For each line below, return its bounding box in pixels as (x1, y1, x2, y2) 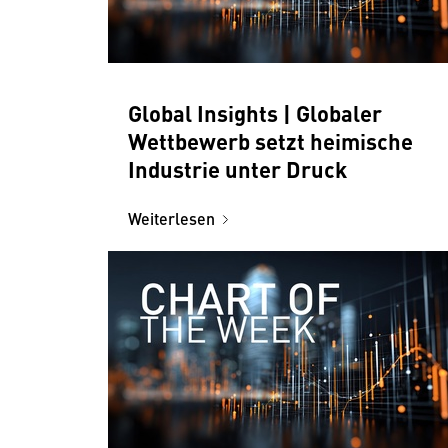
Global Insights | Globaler (128, 96, 382, 128)
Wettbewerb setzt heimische (128, 124, 413, 156)
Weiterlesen (128, 206, 215, 230)
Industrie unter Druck (128, 152, 347, 184)
